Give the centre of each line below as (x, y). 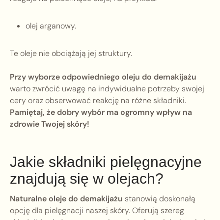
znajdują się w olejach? (87, 179)
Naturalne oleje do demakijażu (66, 199)
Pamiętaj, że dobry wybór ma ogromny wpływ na (101, 112)
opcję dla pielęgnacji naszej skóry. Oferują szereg (97, 211)
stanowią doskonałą (159, 199)
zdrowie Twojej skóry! (50, 124)
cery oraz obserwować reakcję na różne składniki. (98, 101)
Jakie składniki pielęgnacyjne (106, 162)
